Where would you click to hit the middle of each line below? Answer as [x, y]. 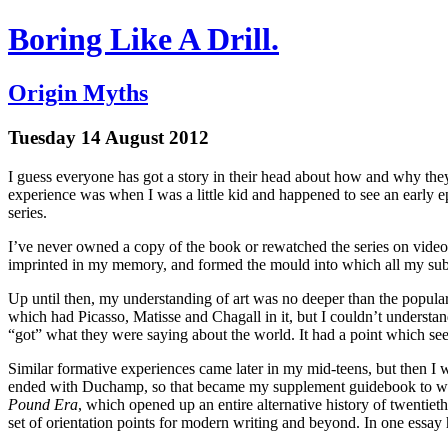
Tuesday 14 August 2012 [108, 137]
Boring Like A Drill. [143, 39]
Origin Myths [78, 92]
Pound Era [43, 404]
